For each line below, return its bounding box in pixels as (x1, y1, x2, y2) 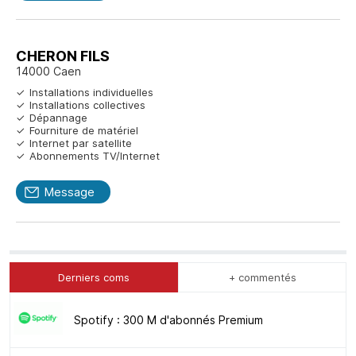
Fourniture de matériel (29, 123, 138, 137)
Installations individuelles (29, 85, 153, 99)
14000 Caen (16, 64, 81, 78)
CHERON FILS (16, 47, 110, 64)
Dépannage (29, 110, 87, 124)
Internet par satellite (29, 136, 132, 149)
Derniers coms (58, 270, 130, 284)
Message (44, 184, 95, 199)
